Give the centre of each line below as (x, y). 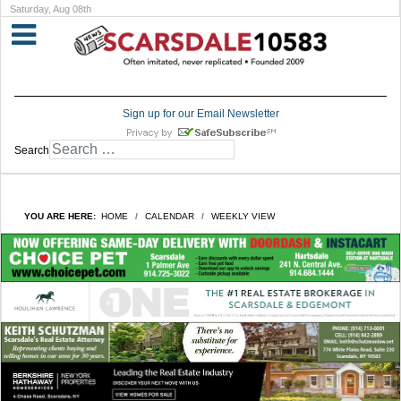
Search (32, 151)
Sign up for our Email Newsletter (200, 114)
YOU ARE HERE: (63, 217)
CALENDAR (170, 217)
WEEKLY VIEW (243, 217)
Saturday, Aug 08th (51, 9)
